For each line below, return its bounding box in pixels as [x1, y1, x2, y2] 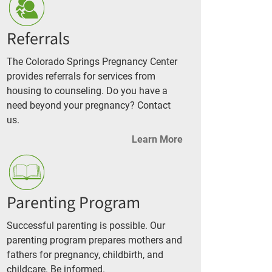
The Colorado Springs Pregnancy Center [7, 55, 177, 67]
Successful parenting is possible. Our [7, 220, 165, 232]
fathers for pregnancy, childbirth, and [7, 249, 163, 261]
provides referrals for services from [7, 70, 155, 82]
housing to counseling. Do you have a [7, 84, 168, 97]
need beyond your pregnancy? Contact [7, 99, 171, 111]
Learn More [131, 133, 183, 145]
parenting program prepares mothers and [7, 234, 182, 246]
